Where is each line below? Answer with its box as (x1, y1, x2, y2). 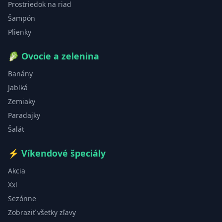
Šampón (8, 13, 35, 23)
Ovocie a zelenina (21, 50, 99, 62)
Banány (8, 69, 33, 79)
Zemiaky (8, 97, 35, 107)
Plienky (8, 27, 31, 37)
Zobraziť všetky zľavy (8, 208, 76, 218)
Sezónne (8, 194, 36, 204)
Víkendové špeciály (21, 147, 106, 160)
